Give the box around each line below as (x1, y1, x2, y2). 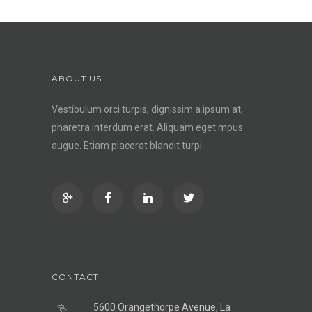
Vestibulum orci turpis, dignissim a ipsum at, (52, 103, 243, 115)
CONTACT (52, 271, 99, 282)
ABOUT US (52, 72, 102, 84)
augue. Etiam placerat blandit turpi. (52, 139, 204, 151)
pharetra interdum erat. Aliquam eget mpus (52, 121, 243, 133)
